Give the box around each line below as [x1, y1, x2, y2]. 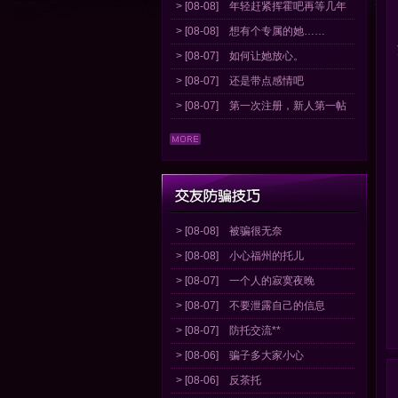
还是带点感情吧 [229, 75, 304, 87]
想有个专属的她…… [229, 25, 325, 37]
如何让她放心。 [229, 50, 304, 62]
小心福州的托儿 [229, 250, 304, 262]
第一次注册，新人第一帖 [229, 99, 346, 112]
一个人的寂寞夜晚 [229, 275, 314, 287]
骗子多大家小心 [229, 349, 304, 362]
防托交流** [229, 324, 281, 337]
